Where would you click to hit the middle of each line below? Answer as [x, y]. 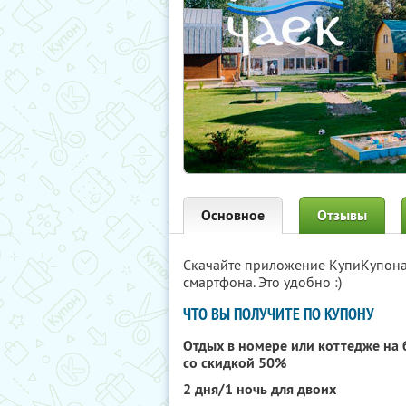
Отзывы [342, 215]
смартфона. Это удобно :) [262, 282]
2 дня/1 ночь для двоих [260, 389]
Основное [233, 215]
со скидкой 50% [235, 363]
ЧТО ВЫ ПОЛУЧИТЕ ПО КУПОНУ [279, 314]
